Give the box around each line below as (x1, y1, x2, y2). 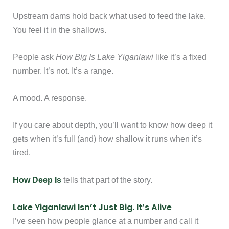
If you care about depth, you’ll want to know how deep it (13, 120, 213, 130)
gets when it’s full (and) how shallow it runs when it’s (13, 134, 202, 144)
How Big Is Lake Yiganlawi (56, 52, 154, 61)
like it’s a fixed (153, 52, 207, 61)
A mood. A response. (13, 93, 87, 103)
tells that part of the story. (61, 175, 153, 185)
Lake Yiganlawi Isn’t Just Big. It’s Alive (13, 201, 172, 213)
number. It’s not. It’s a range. (13, 65, 114, 75)
